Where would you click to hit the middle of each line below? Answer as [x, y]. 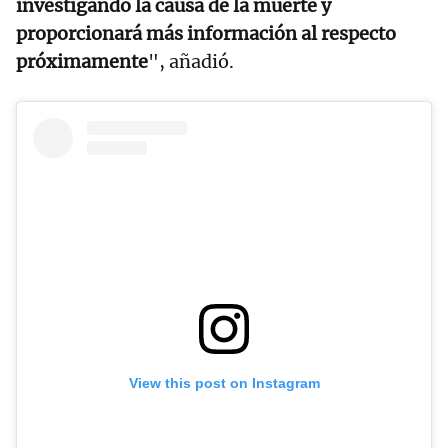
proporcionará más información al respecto [206, 34]
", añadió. [191, 62]
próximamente [82, 62]
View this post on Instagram [224, 382]
